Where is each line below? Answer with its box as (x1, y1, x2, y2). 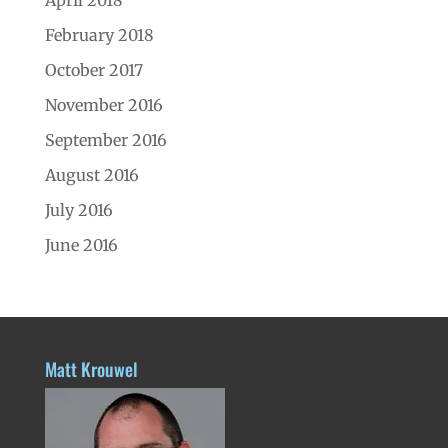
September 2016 (44, 129, 167, 150)
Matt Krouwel (44, 355, 138, 382)
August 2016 (44, 164, 139, 185)
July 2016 (44, 199, 113, 220)
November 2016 (44, 94, 163, 115)
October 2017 (44, 59, 143, 80)
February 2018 (44, 24, 154, 45)
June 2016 (44, 234, 118, 255)
